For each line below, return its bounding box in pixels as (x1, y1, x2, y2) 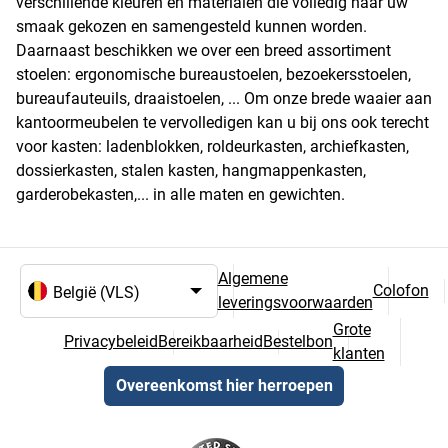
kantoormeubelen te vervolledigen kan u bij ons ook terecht (16, 113, 429, 133)
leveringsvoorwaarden (217, 293, 373, 313)
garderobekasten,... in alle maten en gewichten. (16, 185, 345, 205)
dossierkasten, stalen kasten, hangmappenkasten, (16, 161, 366, 181)
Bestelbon (262, 332, 333, 352)
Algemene (217, 269, 288, 289)
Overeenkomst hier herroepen (115, 376, 333, 396)
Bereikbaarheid (157, 332, 263, 352)
